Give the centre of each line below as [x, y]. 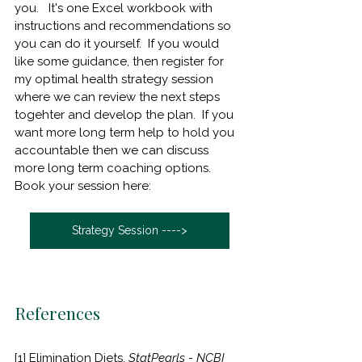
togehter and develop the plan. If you [126, 114]
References [57, 312]
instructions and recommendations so [124, 25]
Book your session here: [83, 185]
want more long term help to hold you [126, 132]
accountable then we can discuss [113, 150]
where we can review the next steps [119, 97]
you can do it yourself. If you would [118, 43]
